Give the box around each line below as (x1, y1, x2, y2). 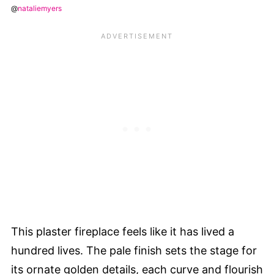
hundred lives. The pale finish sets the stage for (11, 243, 257, 257)
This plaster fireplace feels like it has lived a (11, 224, 234, 238)
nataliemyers (18, 3, 62, 13)
